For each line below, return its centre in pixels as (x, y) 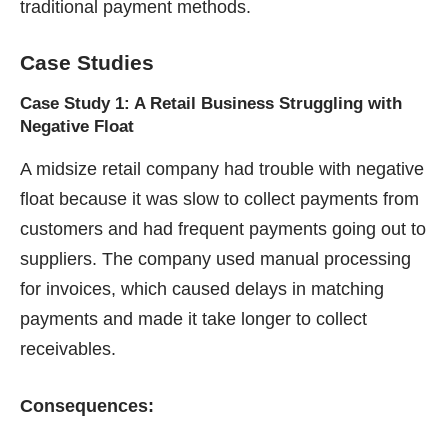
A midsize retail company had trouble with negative (222, 169)
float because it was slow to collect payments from (219, 199)
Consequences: (87, 406)
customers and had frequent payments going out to (223, 229)
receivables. (68, 349)
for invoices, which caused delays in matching (202, 289)
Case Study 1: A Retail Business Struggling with (211, 104)
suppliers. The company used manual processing (215, 259)
